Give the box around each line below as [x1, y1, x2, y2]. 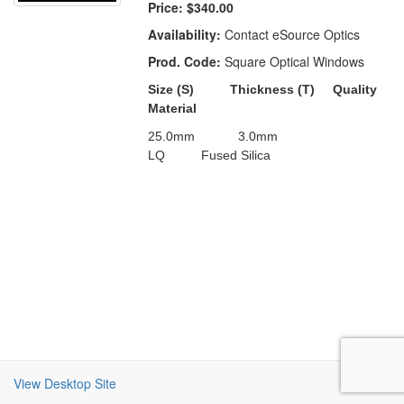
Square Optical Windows [221, 52, 365, 71]
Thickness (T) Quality [230, 82, 378, 97]
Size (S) [148, 82, 195, 97]
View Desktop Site [14, 374, 116, 392]
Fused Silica [201, 148, 271, 163]
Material [148, 101, 197, 116]
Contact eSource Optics [221, 25, 361, 44]
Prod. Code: [148, 52, 222, 71]
